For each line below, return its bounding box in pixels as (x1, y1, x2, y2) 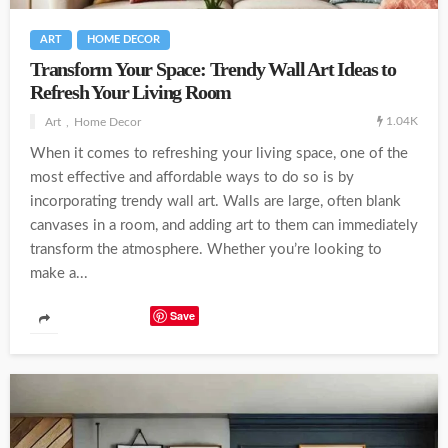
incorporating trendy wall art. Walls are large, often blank (30, 193, 401, 209)
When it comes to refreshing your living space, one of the (30, 145, 408, 161)
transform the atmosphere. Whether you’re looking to (30, 241, 382, 257)
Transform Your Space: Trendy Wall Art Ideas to (30, 58, 396, 80)
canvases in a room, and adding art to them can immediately (30, 217, 418, 233)
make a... (30, 265, 88, 281)
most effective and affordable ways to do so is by (30, 169, 354, 185)
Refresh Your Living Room (30, 81, 232, 103)
